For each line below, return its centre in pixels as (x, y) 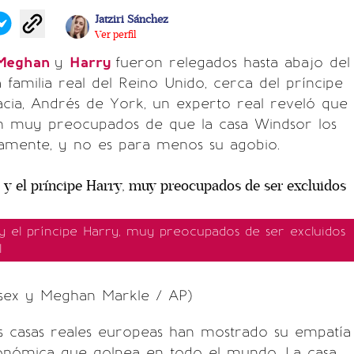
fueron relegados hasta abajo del (233, 62)
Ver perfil (115, 34)
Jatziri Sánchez (132, 19)
